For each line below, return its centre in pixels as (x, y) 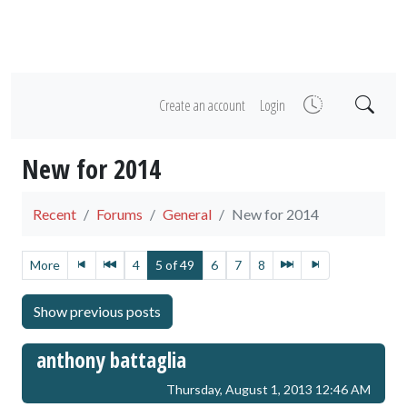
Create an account (202, 105)
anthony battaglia (111, 360)
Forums (119, 214)
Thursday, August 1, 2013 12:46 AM (268, 389)
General (187, 214)
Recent (55, 214)
